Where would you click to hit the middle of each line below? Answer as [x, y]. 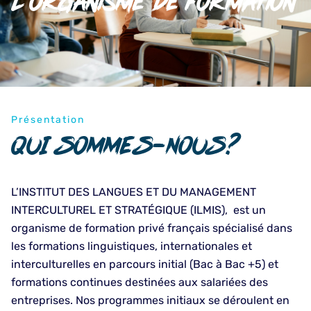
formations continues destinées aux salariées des [140, 283]
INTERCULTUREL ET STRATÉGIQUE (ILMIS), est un [138, 210]
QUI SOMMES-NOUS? [126, 146]
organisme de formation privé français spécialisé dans [152, 228]
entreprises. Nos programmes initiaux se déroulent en [150, 301]
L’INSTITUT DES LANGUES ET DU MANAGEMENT [134, 192]
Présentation [48, 120]
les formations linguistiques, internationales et [132, 246]
